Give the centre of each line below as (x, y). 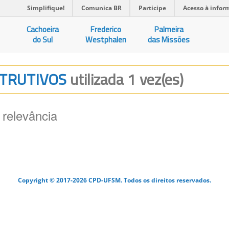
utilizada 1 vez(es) (127, 79)
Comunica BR (101, 8)
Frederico (106, 29)
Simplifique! (46, 8)
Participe (152, 8)
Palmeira (169, 29)
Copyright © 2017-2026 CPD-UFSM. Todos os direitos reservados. (114, 180)
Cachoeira (43, 29)
